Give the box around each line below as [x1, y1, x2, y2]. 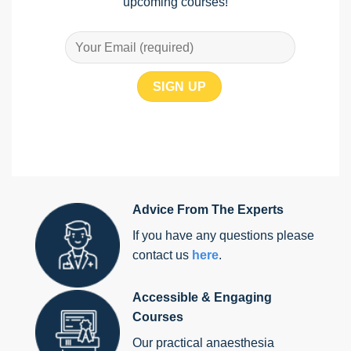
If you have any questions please [132, 229, 314, 243]
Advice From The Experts [132, 203, 284, 217]
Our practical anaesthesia [132, 335, 274, 349]
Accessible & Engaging [132, 290, 272, 304]
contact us [132, 248, 192, 262]
